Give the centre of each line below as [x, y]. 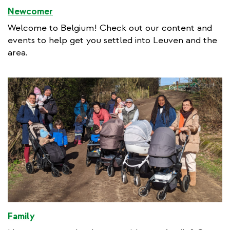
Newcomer [30, 12]
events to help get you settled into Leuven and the [112, 41]
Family [21, 216]
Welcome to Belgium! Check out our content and [110, 28]
